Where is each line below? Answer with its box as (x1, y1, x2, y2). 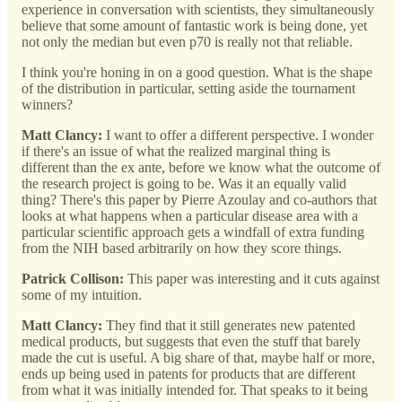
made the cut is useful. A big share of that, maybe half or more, (22, 350, 375, 366)
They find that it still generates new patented (102, 318, 355, 334)
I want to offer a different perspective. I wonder (102, 127, 373, 144)
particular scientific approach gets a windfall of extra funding (22, 224, 364, 240)
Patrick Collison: (22, 271, 127, 287)
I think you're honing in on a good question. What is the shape (22, 65, 372, 81)
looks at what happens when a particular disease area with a (22, 208, 358, 224)
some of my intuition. (22, 287, 142, 303)
